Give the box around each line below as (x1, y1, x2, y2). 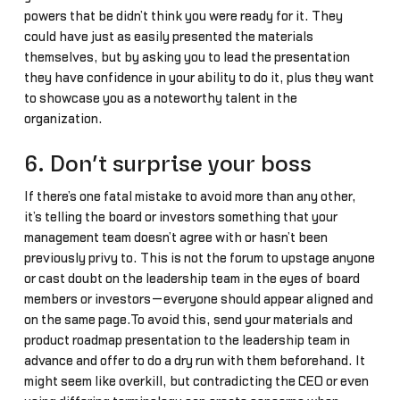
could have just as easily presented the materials (23, 30, 313, 45)
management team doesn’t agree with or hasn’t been (23, 231, 328, 246)
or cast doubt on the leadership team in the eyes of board (23, 272, 360, 287)
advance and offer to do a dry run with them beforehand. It (23, 354, 365, 369)
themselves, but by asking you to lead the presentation (23, 51, 350, 65)
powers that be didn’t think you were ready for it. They (23, 10, 343, 24)
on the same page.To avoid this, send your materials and (23, 313, 353, 328)
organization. (23, 112, 103, 127)
